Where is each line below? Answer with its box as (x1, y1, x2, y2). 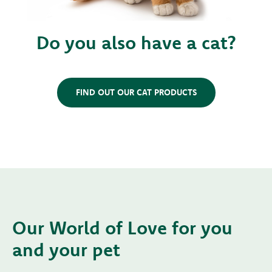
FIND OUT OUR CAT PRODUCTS (75, 87, 197, 98)
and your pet (12, 238, 120, 261)
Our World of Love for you (12, 216, 233, 239)
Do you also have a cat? (36, 31, 236, 54)
